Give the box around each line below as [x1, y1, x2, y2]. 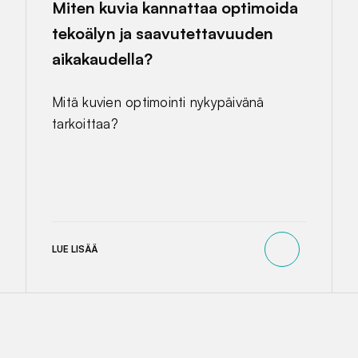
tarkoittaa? [52, 114, 118, 132]
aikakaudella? [52, 48, 153, 69]
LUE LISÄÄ [52, 243, 97, 256]
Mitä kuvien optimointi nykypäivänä [52, 93, 265, 110]
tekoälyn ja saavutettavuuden [52, 22, 273, 43]
